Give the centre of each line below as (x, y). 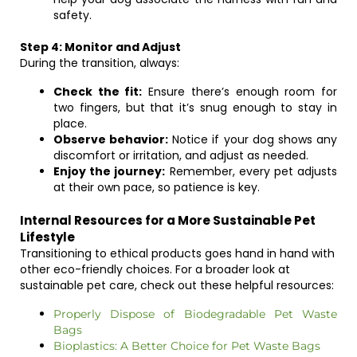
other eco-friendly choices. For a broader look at (155, 269)
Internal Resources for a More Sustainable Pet (168, 220)
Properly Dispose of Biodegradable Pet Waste (195, 314)
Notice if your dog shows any (253, 139)
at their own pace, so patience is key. (157, 187)
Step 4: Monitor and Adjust (100, 47)
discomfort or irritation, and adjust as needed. (181, 155)
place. (70, 124)
